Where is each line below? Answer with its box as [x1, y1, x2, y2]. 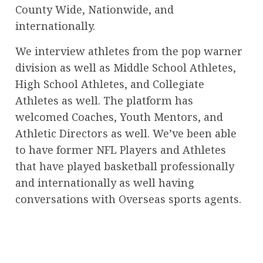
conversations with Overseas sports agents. [15, 191, 244, 206]
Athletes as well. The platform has [15, 93, 193, 107]
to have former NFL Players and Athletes [15, 142, 226, 157]
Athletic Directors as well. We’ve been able [15, 126, 237, 140]
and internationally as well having [15, 175, 194, 190]
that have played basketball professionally [15, 159, 234, 173]
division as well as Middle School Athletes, [15, 60, 236, 75]
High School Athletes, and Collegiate [15, 76, 204, 91]
